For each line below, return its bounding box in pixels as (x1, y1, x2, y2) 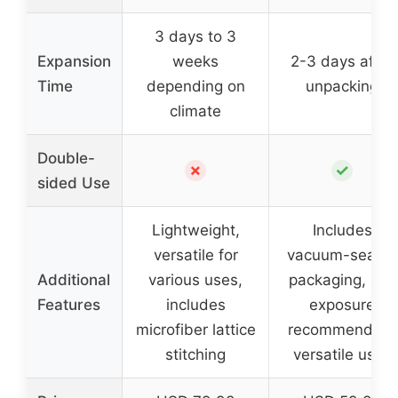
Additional (37, 270, 110, 289)
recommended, (288, 320, 396, 338)
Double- (37, 148, 95, 167)
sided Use (37, 173, 110, 192)
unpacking (306, 76, 378, 95)
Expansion (37, 52, 111, 70)
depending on (146, 76, 245, 95)
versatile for (153, 245, 238, 264)
